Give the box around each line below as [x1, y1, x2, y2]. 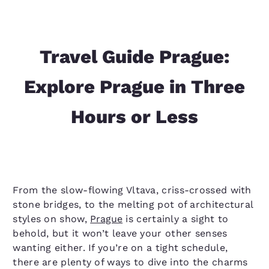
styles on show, [13, 213, 91, 225]
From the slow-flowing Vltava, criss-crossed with [13, 184, 252, 196]
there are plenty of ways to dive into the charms [13, 256, 248, 268]
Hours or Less [71, 106, 198, 128]
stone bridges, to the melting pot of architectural [13, 199, 253, 210]
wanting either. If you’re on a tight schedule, [13, 242, 228, 253]
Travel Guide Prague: [40, 46, 229, 68]
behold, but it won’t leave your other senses [13, 228, 228, 239]
